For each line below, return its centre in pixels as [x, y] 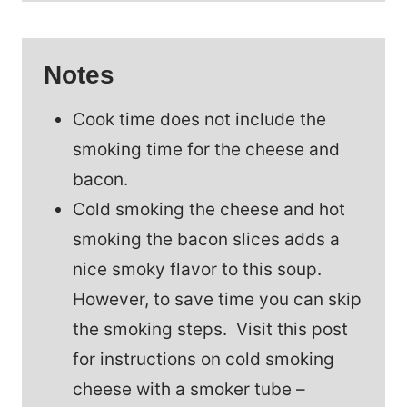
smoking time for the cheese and [206, 149]
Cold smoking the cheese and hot [209, 209]
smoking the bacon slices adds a [206, 239]
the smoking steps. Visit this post [210, 329]
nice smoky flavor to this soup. [199, 269]
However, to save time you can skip [217, 299]
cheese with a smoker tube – [189, 389]
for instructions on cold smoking [203, 359]
